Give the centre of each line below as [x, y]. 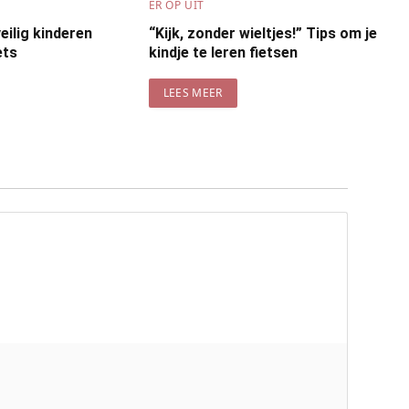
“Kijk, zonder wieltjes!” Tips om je [262, 33]
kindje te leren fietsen [223, 52]
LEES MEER [193, 92]
